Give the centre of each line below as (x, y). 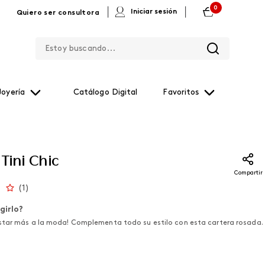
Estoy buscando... (172, 37)
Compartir (248, 173)
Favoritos (181, 93)
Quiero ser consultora (58, 13)
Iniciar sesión (154, 12)
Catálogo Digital (105, 93)
